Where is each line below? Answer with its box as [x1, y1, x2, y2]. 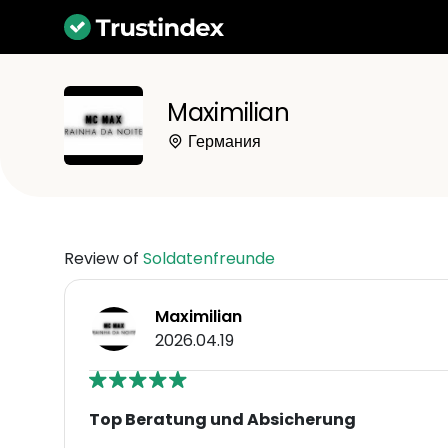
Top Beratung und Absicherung [89, 407, 356, 431]
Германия [184, 129, 262, 153]
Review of [64, 246, 143, 270]
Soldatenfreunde [143, 246, 275, 270]
